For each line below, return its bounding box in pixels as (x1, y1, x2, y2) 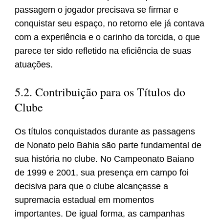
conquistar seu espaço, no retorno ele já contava (15, 19, 204, 29)
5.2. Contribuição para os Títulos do (15, 84, 185, 100)
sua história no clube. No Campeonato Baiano (15, 154, 194, 164)
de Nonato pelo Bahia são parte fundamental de (15, 140, 201, 151)
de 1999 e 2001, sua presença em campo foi (15, 168, 189, 178)
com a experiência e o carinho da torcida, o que (15, 32, 200, 43)
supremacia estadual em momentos (15, 195, 154, 205)
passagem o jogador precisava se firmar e (15, 5, 178, 15)
